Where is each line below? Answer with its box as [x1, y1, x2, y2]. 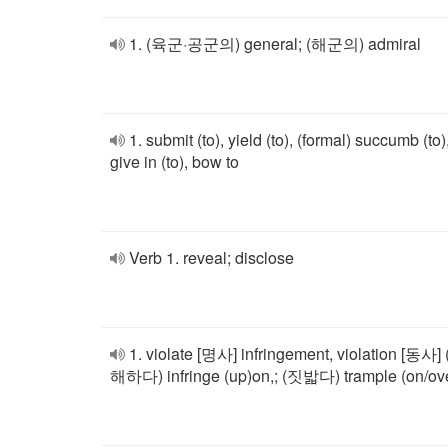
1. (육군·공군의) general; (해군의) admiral [129, 32, 421, 55]
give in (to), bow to [110, 150, 239, 173]
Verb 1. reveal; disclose [129, 246, 294, 269]
